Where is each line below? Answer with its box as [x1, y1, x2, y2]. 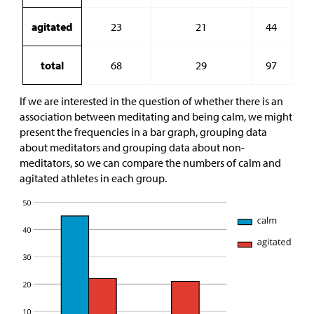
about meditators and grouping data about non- [20, 139, 245, 154]
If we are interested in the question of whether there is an [20, 93, 283, 108]
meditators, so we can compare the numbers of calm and [20, 155, 281, 170]
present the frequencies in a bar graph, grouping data [20, 124, 267, 139]
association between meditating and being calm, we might [20, 109, 292, 123]
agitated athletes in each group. [20, 170, 167, 185]
